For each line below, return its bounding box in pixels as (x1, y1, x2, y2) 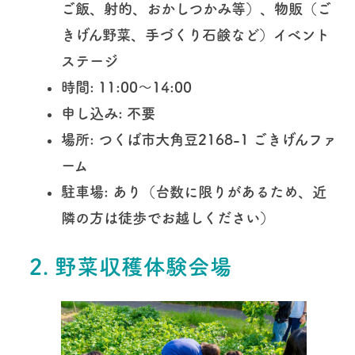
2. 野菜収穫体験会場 (29, 255, 232, 277)
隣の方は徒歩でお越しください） (60, 211, 274, 226)
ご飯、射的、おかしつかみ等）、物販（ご (60, 2, 331, 17)
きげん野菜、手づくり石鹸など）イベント (60, 28, 330, 43)
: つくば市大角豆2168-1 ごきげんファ (89, 132, 337, 147)
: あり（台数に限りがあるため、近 (103, 185, 326, 200)
